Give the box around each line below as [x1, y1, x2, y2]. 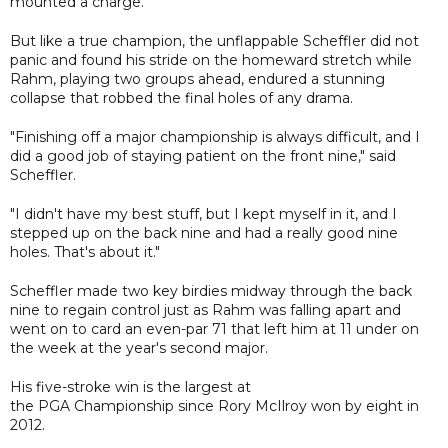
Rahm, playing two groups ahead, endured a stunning [10, 69, 385, 88]
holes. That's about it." [10, 242, 160, 261]
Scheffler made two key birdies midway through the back [10, 281, 412, 300]
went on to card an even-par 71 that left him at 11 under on [10, 319, 419, 338]
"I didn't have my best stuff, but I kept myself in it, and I [10, 204, 397, 223]
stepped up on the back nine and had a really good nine [10, 223, 398, 242]
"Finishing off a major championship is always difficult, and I [10, 127, 420, 146]
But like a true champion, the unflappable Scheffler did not [10, 31, 419, 50]
